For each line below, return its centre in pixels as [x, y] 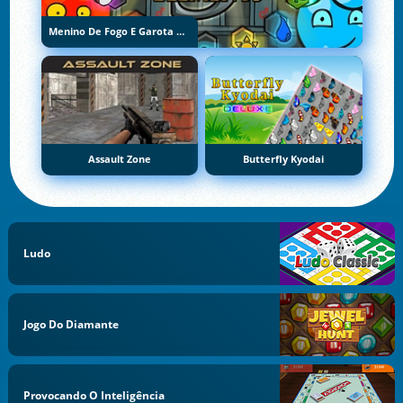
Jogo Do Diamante [72, 324]
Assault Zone [119, 159]
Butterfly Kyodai [284, 159]
